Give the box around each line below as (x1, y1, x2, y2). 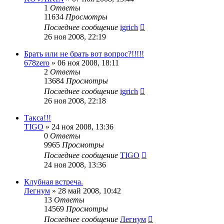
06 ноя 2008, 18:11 (57, 58, 119, 67)
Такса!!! (24, 113, 51, 122)
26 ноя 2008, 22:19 (44, 32, 106, 41)
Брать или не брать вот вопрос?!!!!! (24, 49, 144, 58)
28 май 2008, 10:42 (58, 186, 121, 195)
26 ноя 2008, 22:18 (44, 96, 106, 105)
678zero (24, 58, 49, 67)
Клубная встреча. (24, 177, 83, 186)
